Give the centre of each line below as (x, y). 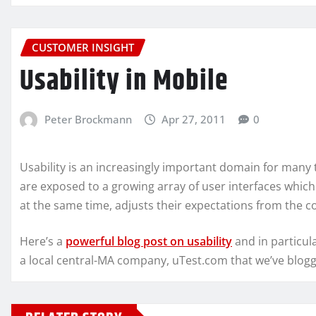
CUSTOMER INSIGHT (83, 48)
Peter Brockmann (88, 119)
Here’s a (43, 242)
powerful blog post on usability (149, 242)
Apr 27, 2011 (194, 119)
